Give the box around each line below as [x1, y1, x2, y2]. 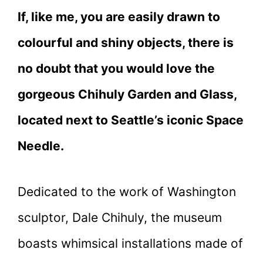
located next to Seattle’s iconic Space [18, 112, 244, 127]
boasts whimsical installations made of [18, 235, 243, 251]
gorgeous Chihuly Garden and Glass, [18, 86, 237, 102]
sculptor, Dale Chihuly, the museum [18, 210, 222, 225]
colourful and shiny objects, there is [18, 35, 234, 50]
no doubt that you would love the [18, 60, 215, 76]
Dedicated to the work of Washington [18, 184, 236, 199]
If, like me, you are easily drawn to [18, 9, 220, 24]
